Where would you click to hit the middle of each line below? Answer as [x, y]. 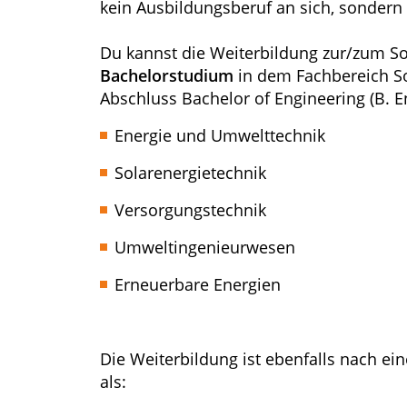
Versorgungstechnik [190, 210]
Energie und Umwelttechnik [220, 135]
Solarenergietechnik [190, 173]
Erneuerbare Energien [198, 284]
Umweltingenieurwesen [205, 247]
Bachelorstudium [167, 75]
